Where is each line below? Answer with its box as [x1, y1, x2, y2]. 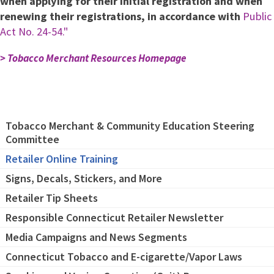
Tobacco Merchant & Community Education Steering [6, 118, 254, 133]
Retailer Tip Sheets [6, 190, 98, 205]
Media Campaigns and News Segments [6, 229, 187, 244]
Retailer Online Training [6, 151, 118, 166]
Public [243, 9, 272, 24]
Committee [6, 131, 59, 146]
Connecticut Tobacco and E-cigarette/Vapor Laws [6, 249, 242, 264]
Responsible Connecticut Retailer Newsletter [6, 210, 223, 224]
